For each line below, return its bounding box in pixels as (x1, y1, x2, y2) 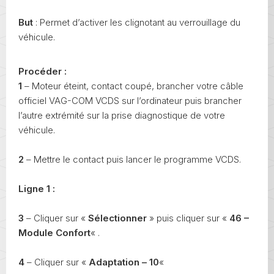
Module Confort (18, 226, 91, 239)
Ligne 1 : (18, 182, 55, 194)
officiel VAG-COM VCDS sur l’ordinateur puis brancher (18, 94, 242, 106)
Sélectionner (88, 212, 147, 224)
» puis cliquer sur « (147, 212, 229, 224)
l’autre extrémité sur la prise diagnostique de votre (18, 109, 225, 121)
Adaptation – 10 (89, 256, 159, 268)
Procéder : (18, 65, 67, 77)
